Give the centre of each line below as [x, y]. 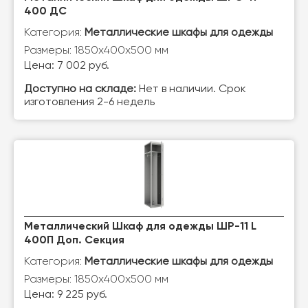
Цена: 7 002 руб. [67, 66]
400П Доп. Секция [74, 241]
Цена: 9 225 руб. [66, 295]
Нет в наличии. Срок [191, 89]
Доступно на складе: [80, 89]
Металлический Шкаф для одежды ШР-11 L [140, 227]
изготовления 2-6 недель [89, 102]
